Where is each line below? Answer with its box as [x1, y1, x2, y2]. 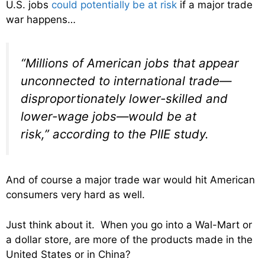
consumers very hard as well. [6, 189, 145, 201]
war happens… [6, 14, 76, 26]
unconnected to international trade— [21, 73, 231, 88]
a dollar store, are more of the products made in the [6, 233, 253, 245]
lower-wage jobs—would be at [21, 108, 196, 124]
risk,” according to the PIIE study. [21, 126, 209, 141]
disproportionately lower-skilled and [21, 91, 228, 106]
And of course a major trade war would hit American [6, 174, 255, 186]
